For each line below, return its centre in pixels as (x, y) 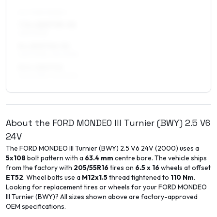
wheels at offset (185, 168)
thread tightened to (139, 177)
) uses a (187, 148)
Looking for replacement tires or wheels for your (82, 187)
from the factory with (40, 168)
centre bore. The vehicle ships (160, 158)
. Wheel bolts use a (53, 177)
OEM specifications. (36, 206)
